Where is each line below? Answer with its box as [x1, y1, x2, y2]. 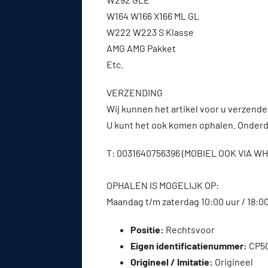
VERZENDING [106, 86, 163, 98]
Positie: [130, 223, 164, 235]
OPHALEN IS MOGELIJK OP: [106, 179, 219, 191]
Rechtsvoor [164, 223, 215, 235]
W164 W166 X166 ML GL [106, 10, 199, 22]
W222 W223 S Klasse [106, 26, 194, 38]
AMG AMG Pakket [106, 42, 176, 54]
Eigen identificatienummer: [130, 239, 247, 251]
